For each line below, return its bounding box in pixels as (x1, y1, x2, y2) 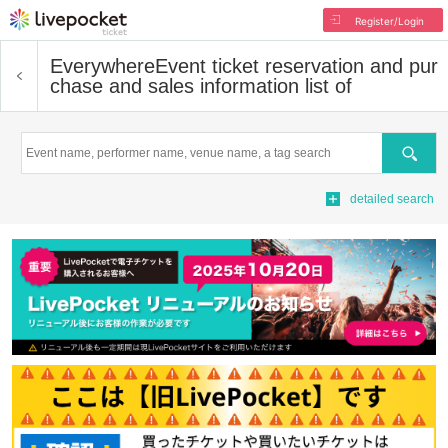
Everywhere (50, 55, 155, 77)
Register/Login (354, 15, 424, 27)
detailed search (350, 192, 434, 206)
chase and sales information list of (50, 75, 352, 97)
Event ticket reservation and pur (155, 55, 438, 77)
